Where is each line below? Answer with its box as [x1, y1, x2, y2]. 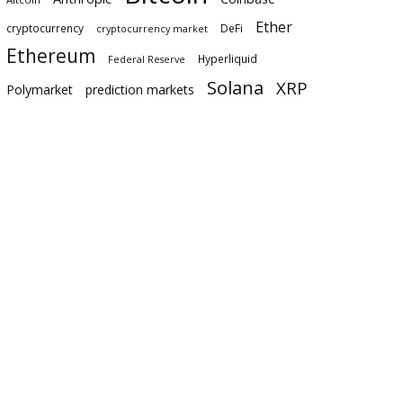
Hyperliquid [197, 51, 257, 67]
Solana [206, 75, 264, 101]
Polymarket [5, 81, 73, 99]
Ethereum [5, 43, 95, 69]
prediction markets [85, 81, 194, 99]
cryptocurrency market [95, 22, 208, 36]
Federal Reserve [107, 53, 185, 67]
